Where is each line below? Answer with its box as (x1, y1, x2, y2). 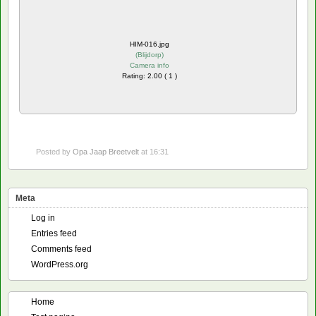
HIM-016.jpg (130, 39, 169, 48)
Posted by (36, 147, 73, 156)
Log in (31, 212, 55, 223)
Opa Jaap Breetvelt (73, 147, 139, 156)
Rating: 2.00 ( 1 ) (122, 71, 177, 80)
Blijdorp (138, 50, 162, 59)
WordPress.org (31, 259, 88, 269)
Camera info (130, 61, 169, 69)
